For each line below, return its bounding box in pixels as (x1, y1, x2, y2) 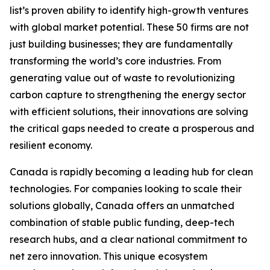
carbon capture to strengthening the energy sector (10, 89, 246, 101)
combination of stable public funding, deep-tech (10, 216, 234, 228)
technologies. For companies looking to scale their (10, 183, 242, 195)
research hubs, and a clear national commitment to (10, 233, 247, 245)
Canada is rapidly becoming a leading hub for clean (10, 166, 253, 178)
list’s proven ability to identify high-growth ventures (10, 4, 248, 16)
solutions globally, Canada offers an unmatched (10, 199, 234, 212)
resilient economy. (10, 139, 92, 151)
